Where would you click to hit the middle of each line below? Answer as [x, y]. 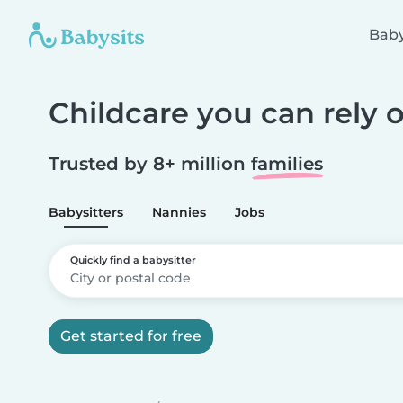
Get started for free [131, 336]
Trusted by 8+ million [150, 164]
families [287, 164]
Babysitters [86, 212]
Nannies [179, 212]
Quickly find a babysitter [133, 260]
